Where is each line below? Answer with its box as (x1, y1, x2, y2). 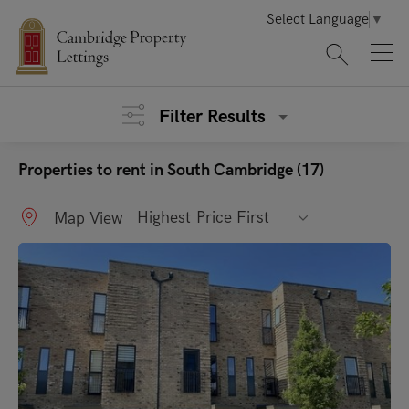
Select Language (267, 11, 369, 28)
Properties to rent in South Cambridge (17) (18, 161, 324, 180)
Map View (49, 209, 122, 229)
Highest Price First (137, 208, 270, 228)
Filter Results (158, 106, 270, 128)
